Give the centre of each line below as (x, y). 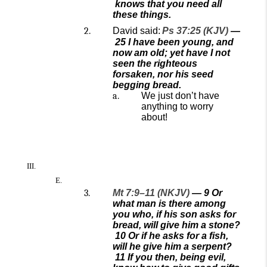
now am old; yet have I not (171, 53)
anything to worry (177, 106)
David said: (136, 31)
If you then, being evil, (177, 257)
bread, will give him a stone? (176, 225)
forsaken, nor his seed (163, 74)
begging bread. (147, 85)
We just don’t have (180, 96)
